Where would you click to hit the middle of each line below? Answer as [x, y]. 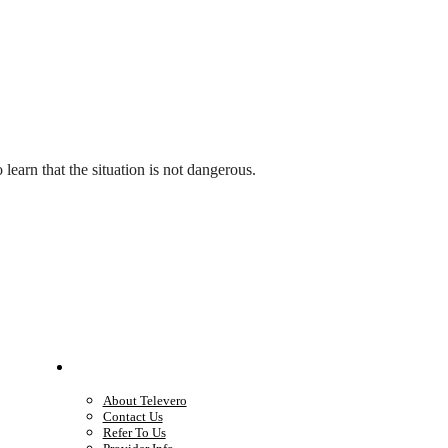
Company [137, 368]
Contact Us [132, 416]
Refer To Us [134, 432]
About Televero [144, 400]
